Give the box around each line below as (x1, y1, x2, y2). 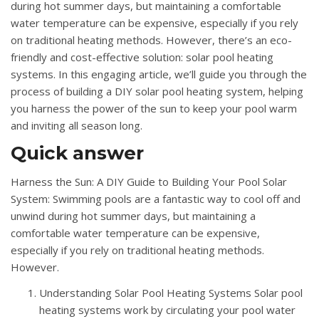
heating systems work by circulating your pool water (39, 302, 296, 317)
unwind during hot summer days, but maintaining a (11, 208, 256, 223)
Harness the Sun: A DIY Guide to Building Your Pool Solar (11, 174, 287, 189)
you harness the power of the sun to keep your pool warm (11, 100, 297, 115)
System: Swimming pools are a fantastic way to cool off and (11, 191, 300, 206)
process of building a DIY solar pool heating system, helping (11, 83, 303, 98)
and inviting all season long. (11, 117, 142, 132)
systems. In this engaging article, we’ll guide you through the (11, 66, 307, 81)
